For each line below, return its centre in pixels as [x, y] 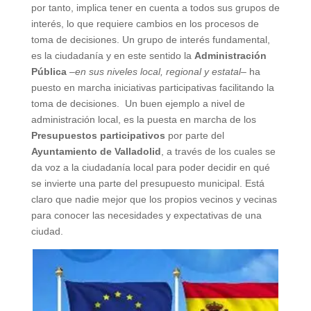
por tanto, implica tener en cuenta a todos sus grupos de [155, 7]
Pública [49, 71]
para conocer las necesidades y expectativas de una [146, 215]
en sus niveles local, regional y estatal [158, 71]
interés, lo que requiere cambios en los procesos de [145, 23]
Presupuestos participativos [98, 135]
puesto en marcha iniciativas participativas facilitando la [152, 87]
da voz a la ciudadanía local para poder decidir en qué [150, 167]
